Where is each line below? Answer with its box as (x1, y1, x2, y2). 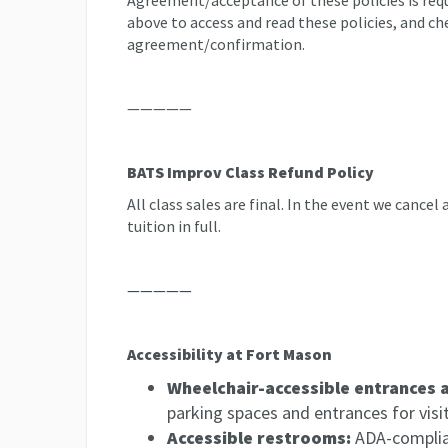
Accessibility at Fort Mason (127, 344, 332, 364)
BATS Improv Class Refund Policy (127, 162, 374, 182)
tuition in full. (127, 216, 221, 236)
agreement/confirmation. (127, 34, 305, 54)
